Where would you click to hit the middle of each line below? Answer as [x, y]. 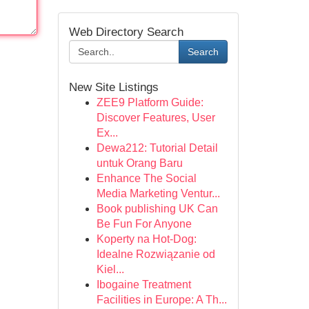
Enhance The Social [146, 178]
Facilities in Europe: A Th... [161, 300]
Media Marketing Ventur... [158, 193]
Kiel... [110, 269]
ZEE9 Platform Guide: [150, 102]
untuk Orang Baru [139, 163]
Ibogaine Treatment [143, 285]
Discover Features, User [156, 118]
